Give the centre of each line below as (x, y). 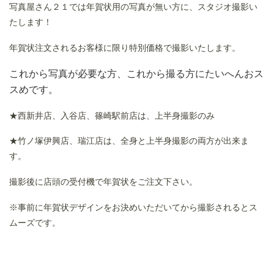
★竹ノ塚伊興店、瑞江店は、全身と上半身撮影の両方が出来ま (129, 141)
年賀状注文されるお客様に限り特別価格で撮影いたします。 (125, 47)
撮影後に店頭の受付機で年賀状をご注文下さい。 (103, 182)
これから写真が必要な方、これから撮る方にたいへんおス (136, 73)
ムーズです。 (35, 222)
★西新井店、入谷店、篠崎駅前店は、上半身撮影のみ (112, 115)
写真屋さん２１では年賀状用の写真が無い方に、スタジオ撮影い (133, 7)
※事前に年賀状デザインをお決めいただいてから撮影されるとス (133, 207)
